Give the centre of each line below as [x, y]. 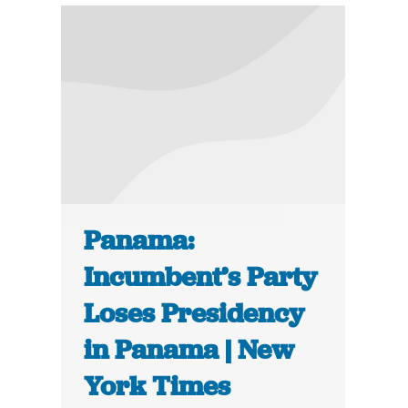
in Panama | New [189, 350]
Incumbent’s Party [201, 277]
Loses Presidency [194, 314]
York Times [158, 387]
